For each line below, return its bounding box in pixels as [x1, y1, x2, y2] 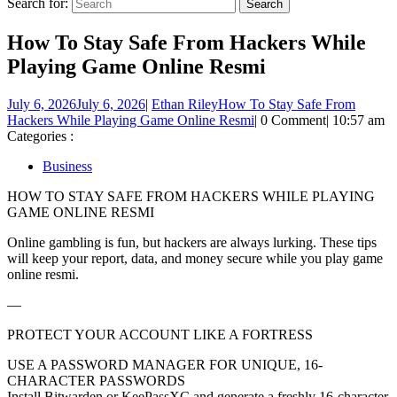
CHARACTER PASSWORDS [7, 372, 185, 388]
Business [43, 158, 92, 174]
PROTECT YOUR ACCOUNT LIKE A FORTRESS [7, 326, 313, 342]
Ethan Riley [152, 96, 218, 112]
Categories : [7, 128, 74, 144]
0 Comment [261, 112, 326, 128]
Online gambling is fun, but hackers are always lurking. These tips [7, 234, 377, 250]
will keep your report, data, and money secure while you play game [7, 250, 383, 266]
